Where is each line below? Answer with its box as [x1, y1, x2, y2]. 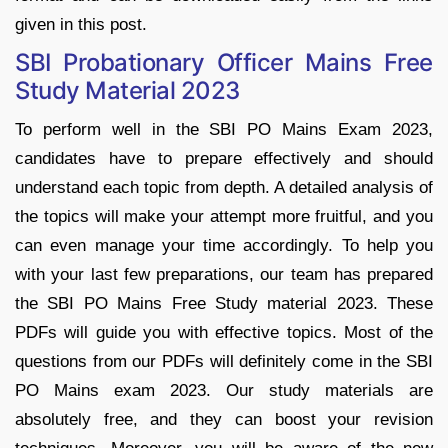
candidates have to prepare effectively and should [15, 148, 433, 168]
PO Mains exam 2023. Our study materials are [15, 380, 433, 400]
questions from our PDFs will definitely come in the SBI [15, 351, 433, 371]
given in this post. [15, 14, 147, 34]
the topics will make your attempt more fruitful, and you [15, 206, 433, 226]
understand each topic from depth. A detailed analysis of [15, 177, 433, 197]
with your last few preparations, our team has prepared [15, 264, 433, 284]
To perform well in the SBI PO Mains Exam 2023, [15, 119, 433, 139]
